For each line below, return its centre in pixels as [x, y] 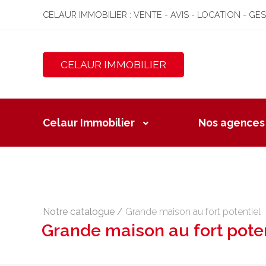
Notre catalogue [79, 212]
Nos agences [232, 123]
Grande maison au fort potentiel [193, 212]
